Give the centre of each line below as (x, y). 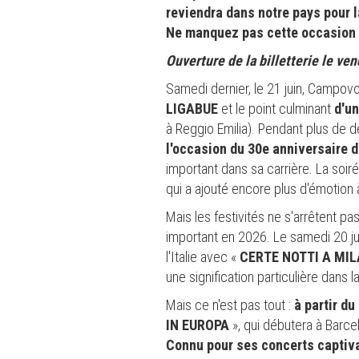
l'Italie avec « (203, 256)
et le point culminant (276, 108)
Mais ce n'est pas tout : (230, 305)
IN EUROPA (198, 325)
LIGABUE (192, 108)
